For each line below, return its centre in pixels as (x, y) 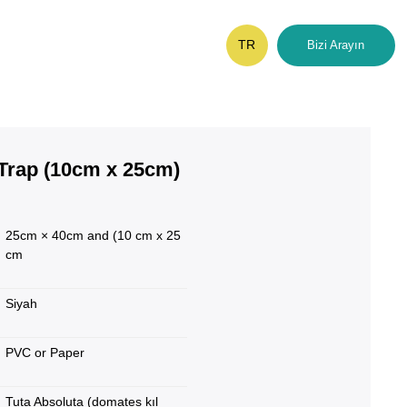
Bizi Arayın (336, 45)
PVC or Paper (45, 352)
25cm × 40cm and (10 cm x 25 (94, 235)
